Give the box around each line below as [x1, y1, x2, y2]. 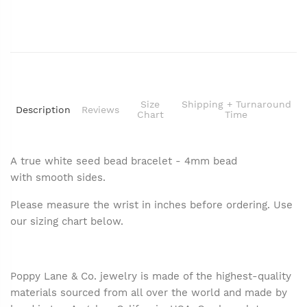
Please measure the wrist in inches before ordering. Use [10, 199, 293, 212]
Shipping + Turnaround [181, 99, 291, 110]
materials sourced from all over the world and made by [10, 286, 287, 299]
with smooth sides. [10, 171, 106, 184]
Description [16, 103, 71, 115]
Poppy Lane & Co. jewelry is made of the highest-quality [10, 270, 291, 283]
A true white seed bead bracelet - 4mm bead [10, 155, 237, 168]
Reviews [82, 103, 119, 115]
